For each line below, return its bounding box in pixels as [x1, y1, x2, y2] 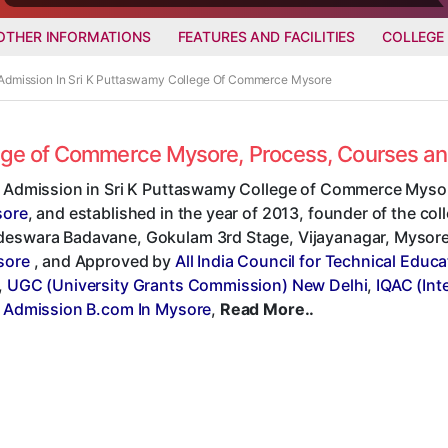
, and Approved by [29, 250, 175, 271]
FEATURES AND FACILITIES [177, 27, 356, 45]
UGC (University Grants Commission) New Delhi [6, 274, 368, 295]
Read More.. [219, 298, 315, 319]
